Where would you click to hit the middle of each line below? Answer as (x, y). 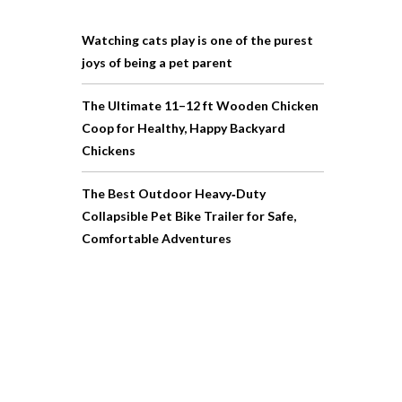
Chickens (109, 150)
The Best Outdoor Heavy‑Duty (174, 193)
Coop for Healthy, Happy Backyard (184, 128)
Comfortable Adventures (157, 238)
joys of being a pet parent (157, 62)
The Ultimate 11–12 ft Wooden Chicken (200, 105)
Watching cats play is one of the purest (197, 40)
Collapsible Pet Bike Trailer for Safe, (189, 216)
